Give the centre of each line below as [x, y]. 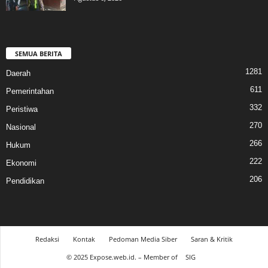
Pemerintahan [30, 92]
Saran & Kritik [212, 239]
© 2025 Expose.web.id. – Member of [123, 257]
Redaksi [47, 239]
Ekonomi [21, 163]
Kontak [84, 239]
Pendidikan [25, 181]
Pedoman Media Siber [143, 239]
